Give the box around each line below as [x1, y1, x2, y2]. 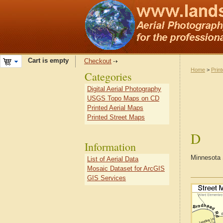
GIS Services [87, 174, 126, 182]
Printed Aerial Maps [87, 104, 143, 111]
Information [85, 139, 136, 154]
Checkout [84, 57, 111, 65]
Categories [85, 69, 132, 84]
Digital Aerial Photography [87, 85, 161, 93]
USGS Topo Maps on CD [87, 95, 159, 102]
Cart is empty [22, 57, 69, 65]
